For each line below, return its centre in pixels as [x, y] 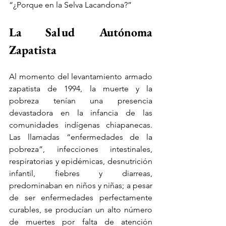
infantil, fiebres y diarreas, [81, 173]
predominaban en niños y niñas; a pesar [81, 185]
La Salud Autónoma [81, 32]
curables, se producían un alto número [81, 209]
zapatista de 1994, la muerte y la [81, 88]
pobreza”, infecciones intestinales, [81, 149]
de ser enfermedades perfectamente [81, 197]
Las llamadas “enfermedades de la [81, 137]
